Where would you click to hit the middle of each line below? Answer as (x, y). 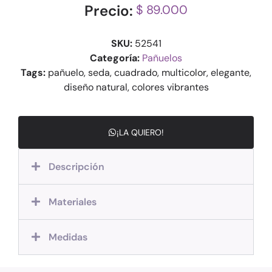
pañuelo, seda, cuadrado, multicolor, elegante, (148, 73)
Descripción (77, 166)
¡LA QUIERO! (140, 132)
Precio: (109, 11)
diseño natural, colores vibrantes (136, 87)
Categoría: (115, 58)
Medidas (68, 237)
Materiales (73, 202)
